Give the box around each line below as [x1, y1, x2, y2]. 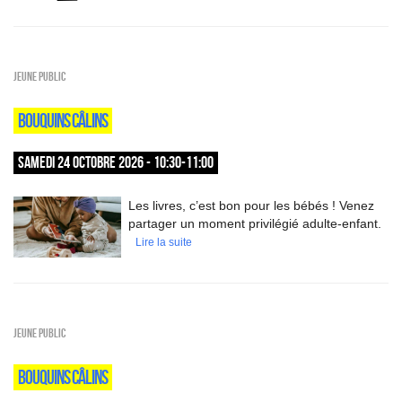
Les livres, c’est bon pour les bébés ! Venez [128, 197, 374, 213]
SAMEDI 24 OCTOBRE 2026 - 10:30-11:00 [18, 153, 214, 171]
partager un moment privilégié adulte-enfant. [128, 215, 381, 231]
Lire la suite [135, 235, 192, 249]
